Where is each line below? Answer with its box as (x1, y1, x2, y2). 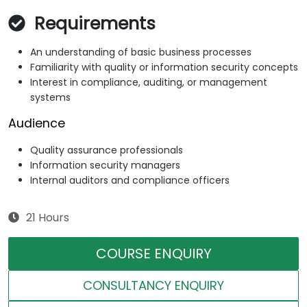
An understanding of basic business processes (30, 45, 251, 60)
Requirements (29, 12, 156, 36)
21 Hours (26, 210, 69, 226)
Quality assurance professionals (30, 143, 183, 158)
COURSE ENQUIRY (95, 244, 212, 264)
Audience (8, 115, 65, 132)
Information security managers (30, 158, 180, 173)
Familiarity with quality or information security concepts (30, 60, 298, 75)
